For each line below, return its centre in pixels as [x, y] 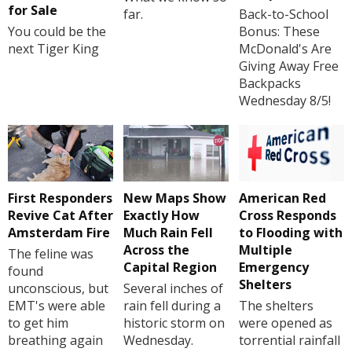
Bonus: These [279, 32]
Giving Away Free [288, 66]
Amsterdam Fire [59, 232]
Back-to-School [283, 15]
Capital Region [170, 267]
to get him [38, 323]
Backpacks [269, 84]
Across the [156, 249]
